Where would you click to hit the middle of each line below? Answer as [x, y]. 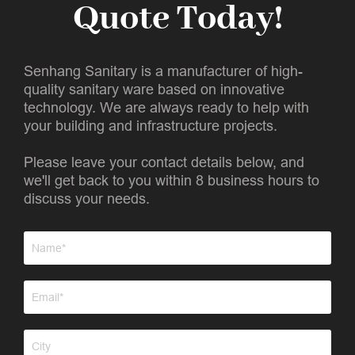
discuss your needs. [87, 198]
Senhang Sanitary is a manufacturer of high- [163, 71]
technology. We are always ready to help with [166, 107]
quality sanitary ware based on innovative [154, 89]
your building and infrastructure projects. [151, 126]
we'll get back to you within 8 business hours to [172, 180]
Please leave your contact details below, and [164, 162]
